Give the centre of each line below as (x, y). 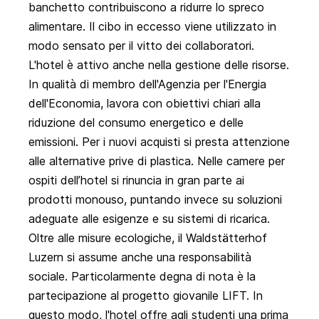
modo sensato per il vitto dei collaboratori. (141, 46)
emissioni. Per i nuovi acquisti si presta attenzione (159, 142)
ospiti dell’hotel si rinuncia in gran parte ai (136, 181)
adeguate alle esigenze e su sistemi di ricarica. (149, 219)
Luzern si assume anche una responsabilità (140, 257)
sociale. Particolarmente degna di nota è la (142, 277)
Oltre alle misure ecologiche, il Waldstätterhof (148, 238)
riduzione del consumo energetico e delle (136, 123)
